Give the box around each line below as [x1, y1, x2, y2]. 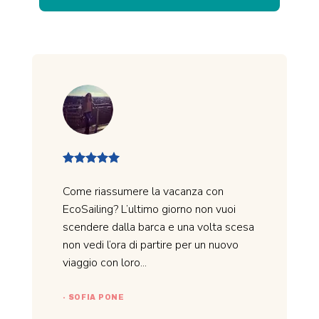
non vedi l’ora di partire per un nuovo [62, 237, 239, 253]
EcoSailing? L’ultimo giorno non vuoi [62, 202, 236, 218]
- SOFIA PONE [62, 293, 125, 302]
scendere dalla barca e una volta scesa [62, 219, 254, 236]
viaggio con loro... [62, 255, 147, 271]
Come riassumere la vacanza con [62, 184, 224, 200]
